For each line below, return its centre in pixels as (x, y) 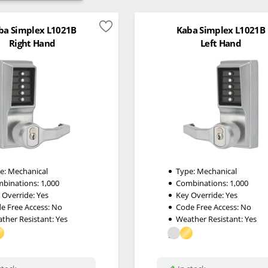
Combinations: (202, 183)
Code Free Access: (208, 207)
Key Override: (200, 195)
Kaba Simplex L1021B (221, 30)
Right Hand (32, 43)
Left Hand (220, 43)
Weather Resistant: (210, 219)
